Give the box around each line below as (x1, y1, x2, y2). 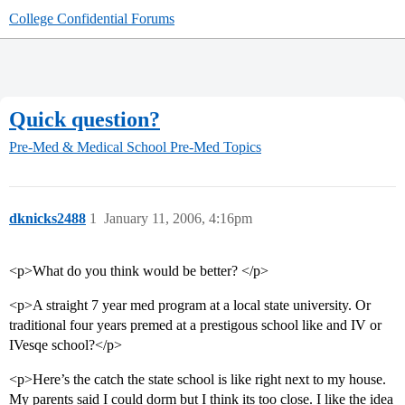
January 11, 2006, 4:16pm (104, 211, 252, 227)
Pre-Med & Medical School (9, 139, 166, 155)
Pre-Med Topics (170, 139, 261, 155)
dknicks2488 (9, 211, 86, 227)
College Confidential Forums (9, 11, 174, 26)
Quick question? (9, 107, 160, 131)
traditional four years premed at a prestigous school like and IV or (9, 317, 381, 334)
